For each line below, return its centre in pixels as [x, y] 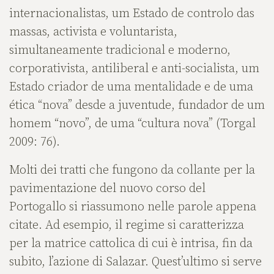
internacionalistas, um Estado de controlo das [132, 13]
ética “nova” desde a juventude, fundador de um [137, 105]
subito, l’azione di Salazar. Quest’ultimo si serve [135, 262]
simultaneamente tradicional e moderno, [120, 50]
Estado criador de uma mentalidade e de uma [131, 87]
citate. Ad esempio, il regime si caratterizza [127, 225]
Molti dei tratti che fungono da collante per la [132, 170]
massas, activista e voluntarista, [93, 32]
